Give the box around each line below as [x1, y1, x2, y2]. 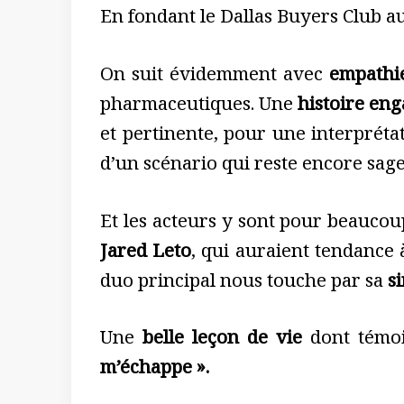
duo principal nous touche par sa [100, 268, 383, 299]
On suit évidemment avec [100, 61, 330, 93]
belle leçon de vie [134, 326, 303, 357]
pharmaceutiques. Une [100, 91, 298, 123]
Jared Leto [100, 238, 192, 270]
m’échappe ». [100, 355, 209, 387]
